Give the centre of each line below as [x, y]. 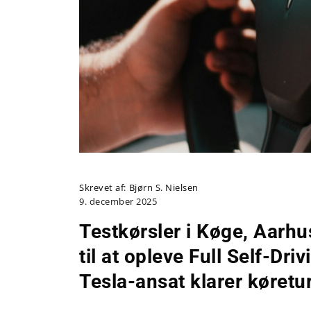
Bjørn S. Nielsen [163, 188]
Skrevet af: [103, 188]
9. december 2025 [118, 202]
